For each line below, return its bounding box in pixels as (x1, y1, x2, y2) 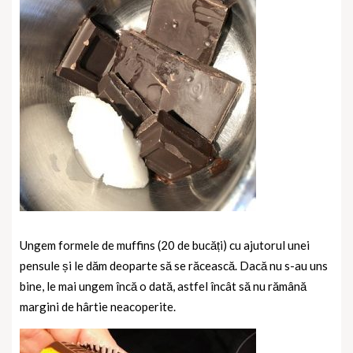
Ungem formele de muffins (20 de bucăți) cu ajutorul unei (20, 237, 310, 252)
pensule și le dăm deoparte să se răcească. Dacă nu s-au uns (20, 258, 328, 273)
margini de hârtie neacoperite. (20, 299, 176, 314)
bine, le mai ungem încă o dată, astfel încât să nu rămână (20, 278, 307, 293)
